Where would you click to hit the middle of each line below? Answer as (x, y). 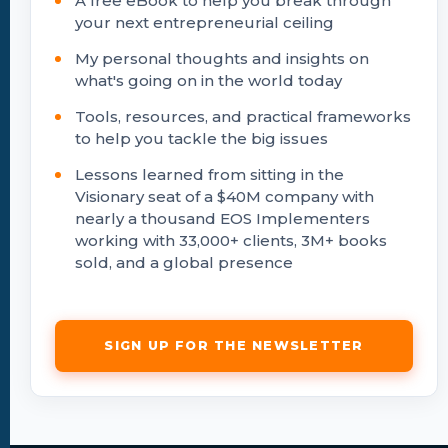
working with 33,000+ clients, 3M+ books (231, 240)
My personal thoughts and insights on (222, 58)
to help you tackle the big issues (201, 138)
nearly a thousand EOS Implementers (222, 218)
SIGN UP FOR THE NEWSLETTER (234, 345)
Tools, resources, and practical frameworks (243, 116)
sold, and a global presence (184, 262)
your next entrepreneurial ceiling (204, 22)
